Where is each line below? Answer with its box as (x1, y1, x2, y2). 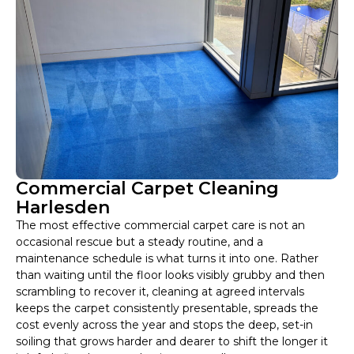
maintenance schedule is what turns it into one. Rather (16, 251, 318, 266)
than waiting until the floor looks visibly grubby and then (16, 268, 325, 283)
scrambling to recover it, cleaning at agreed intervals (16, 284, 304, 299)
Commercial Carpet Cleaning (16, 178, 279, 200)
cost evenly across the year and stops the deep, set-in (16, 318, 313, 333)
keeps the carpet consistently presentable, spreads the (16, 301, 318, 316)
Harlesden (16, 197, 110, 219)
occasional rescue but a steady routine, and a (16, 235, 263, 250)
